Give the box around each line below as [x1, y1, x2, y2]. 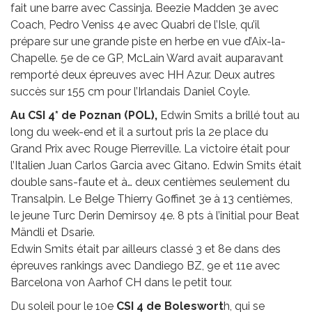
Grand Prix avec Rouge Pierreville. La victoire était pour [10, 141, 290, 155]
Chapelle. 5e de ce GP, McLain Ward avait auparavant [10, 51, 283, 65]
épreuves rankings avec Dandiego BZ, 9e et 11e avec [10, 258, 280, 272]
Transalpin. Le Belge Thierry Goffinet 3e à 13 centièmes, [10, 192, 292, 205]
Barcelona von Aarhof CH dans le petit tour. [10, 275, 232, 289]
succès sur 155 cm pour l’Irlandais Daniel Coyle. [10, 84, 250, 98]
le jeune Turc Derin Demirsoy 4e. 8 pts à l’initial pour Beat [10, 208, 299, 222]
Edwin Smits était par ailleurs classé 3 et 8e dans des [10, 242, 281, 256]
